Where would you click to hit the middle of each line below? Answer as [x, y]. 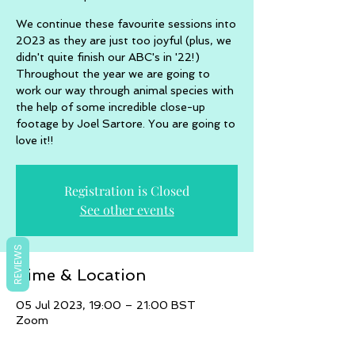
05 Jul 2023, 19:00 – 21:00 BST [106, 305]
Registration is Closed [127, 191]
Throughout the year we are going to [113, 74]
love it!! [35, 140]
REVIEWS [18, 264]
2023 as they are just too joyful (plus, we [124, 40]
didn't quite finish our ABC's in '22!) [108, 57]
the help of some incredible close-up [111, 107]
